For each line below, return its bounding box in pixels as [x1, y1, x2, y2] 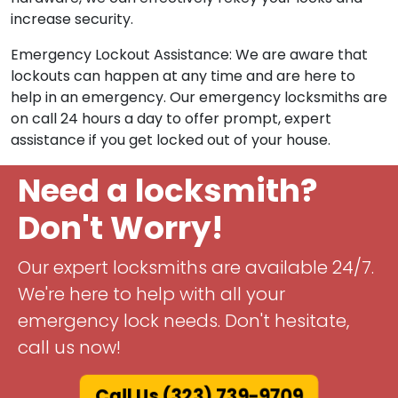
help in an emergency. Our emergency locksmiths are [11, 87, 387, 108]
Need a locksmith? [18, 169, 317, 213]
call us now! [18, 335, 121, 361]
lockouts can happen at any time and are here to [11, 66, 355, 87]
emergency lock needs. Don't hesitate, [18, 308, 349, 334]
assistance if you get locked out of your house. [11, 130, 330, 151]
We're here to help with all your [18, 282, 285, 307]
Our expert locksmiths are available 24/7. [18, 255, 374, 281]
